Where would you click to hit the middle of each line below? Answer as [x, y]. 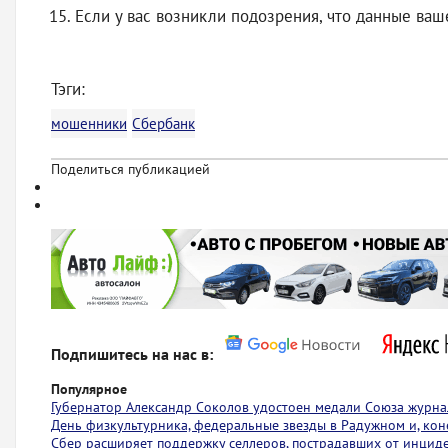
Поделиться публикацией [130, 169]
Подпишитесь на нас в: [134, 354]
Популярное [89, 389]
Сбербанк [163, 123]
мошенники [89, 123]
